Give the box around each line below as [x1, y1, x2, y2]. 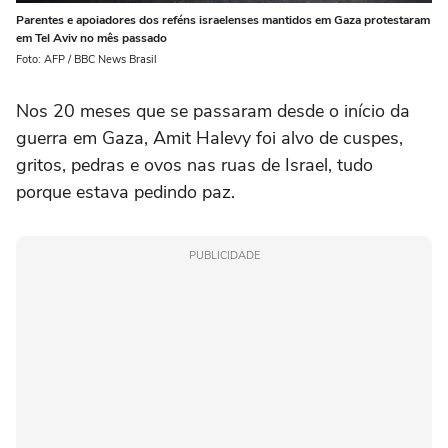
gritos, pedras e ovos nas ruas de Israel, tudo [16, 153, 373, 178]
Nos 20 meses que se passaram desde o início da [16, 99, 410, 124]
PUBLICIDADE [188, 248, 260, 264]
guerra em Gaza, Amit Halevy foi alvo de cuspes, [16, 126, 403, 151]
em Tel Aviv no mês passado [16, 30, 167, 47]
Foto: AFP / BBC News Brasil [16, 52, 157, 68]
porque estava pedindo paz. [16, 180, 235, 205]
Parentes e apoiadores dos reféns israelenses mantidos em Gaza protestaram [16, 12, 430, 29]
